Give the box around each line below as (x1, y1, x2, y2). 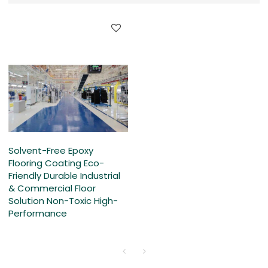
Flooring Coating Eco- (8, 157, 105, 170)
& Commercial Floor (8, 182, 96, 195)
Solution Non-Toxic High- (8, 194, 118, 208)
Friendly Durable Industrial (8, 169, 121, 182)
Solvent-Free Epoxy (8, 144, 94, 157)
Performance (8, 207, 68, 220)
